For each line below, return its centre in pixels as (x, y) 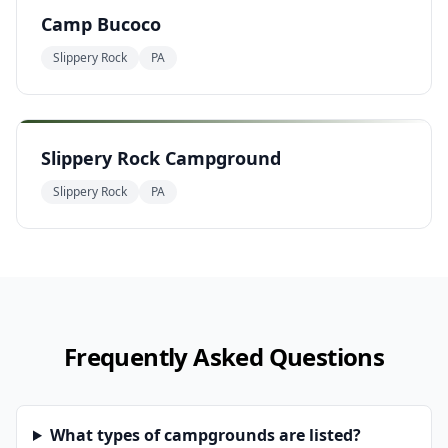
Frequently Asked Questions (224, 356)
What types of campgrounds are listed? (205, 435)
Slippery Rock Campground (161, 158)
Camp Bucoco (101, 24)
